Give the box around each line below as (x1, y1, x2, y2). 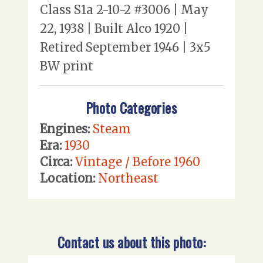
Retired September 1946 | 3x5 (40, 40, 211, 55)
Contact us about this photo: (57, 231, 206, 252)
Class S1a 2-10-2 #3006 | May (40, 2, 208, 18)
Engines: (40, 121, 90, 136)
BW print (40, 59, 93, 74)
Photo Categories (86, 97, 177, 118)
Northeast (98, 170, 159, 186)
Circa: (40, 154, 72, 169)
